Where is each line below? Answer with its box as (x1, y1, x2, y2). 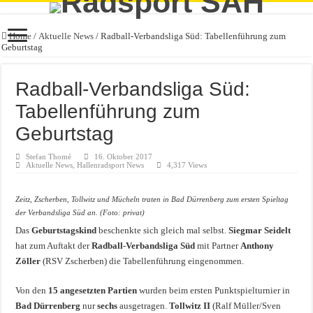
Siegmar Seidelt (228, 225, 291, 235)
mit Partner (195, 240, 241, 251)
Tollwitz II (169, 300, 211, 311)
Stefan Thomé (26, 152, 72, 161)
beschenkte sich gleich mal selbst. (96, 225, 229, 235)
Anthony (240, 240, 275, 251)
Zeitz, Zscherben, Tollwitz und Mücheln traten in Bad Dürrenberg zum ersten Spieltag (15, 196, 289, 203)
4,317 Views (167, 161, 208, 169)
